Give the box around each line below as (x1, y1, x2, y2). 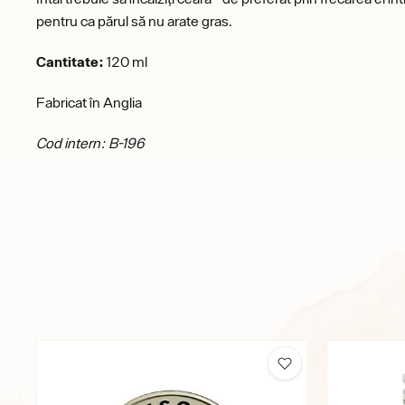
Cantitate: (36, 52, 104, 70)
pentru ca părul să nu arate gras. (36, 12, 240, 29)
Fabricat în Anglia (36, 93, 142, 110)
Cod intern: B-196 (36, 134, 145, 151)
